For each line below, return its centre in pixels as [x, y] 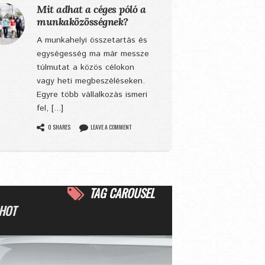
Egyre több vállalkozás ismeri [92, 95]
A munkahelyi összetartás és [92, 40]
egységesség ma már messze [93, 54]
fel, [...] [50, 108]
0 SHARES [59, 127]
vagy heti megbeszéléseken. [91, 81]
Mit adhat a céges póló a [91, 9]
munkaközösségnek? [83, 22]
